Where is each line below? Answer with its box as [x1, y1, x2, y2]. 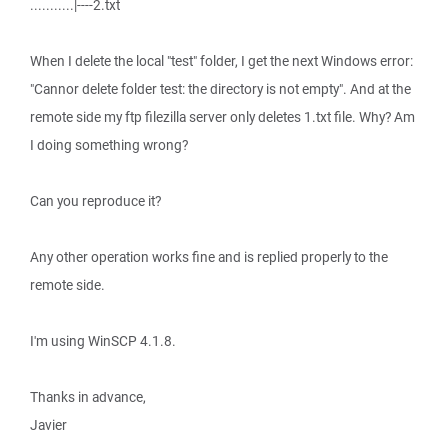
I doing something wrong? [30, 136, 188, 154]
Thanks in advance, [30, 388, 146, 406]
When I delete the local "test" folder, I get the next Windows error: [30, 52, 413, 70]
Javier [30, 416, 67, 434]
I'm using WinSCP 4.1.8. [30, 332, 176, 350]
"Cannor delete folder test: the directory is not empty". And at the [30, 80, 411, 98]
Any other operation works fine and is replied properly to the [30, 248, 388, 266]
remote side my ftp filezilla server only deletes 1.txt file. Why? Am [30, 108, 415, 126]
